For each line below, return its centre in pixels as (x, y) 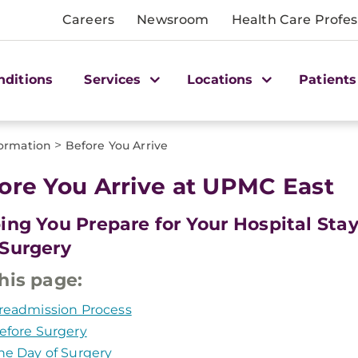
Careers (89, 20)
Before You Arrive (117, 145)
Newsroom (173, 20)
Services (115, 79)
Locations (222, 79)
